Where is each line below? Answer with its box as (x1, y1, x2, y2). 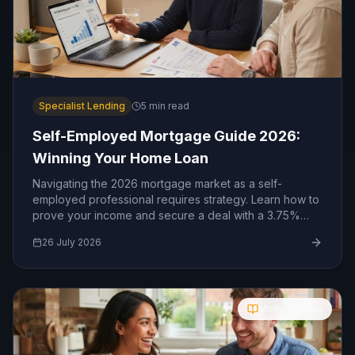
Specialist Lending (39, 100, 125, 112)
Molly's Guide (258, 303, 323, 315)
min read (147, 100, 189, 112)
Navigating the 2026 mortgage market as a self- (32, 177, 282, 190)
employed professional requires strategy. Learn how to (32, 193, 319, 206)
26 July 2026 (42, 236, 101, 248)
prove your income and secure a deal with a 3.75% (32, 208, 300, 222)
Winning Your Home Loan (32, 150, 208, 166)
